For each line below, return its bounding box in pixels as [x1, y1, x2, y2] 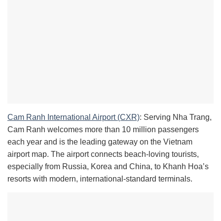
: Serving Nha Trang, [140, 113, 212, 122]
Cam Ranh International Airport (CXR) [7, 113, 140, 122]
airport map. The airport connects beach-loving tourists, [7, 150, 199, 159]
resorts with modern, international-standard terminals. [7, 175, 192, 184]
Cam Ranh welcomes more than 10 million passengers [7, 125, 199, 134]
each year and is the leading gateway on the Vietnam [7, 138, 192, 147]
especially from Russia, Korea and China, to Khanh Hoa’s [7, 162, 209, 171]
